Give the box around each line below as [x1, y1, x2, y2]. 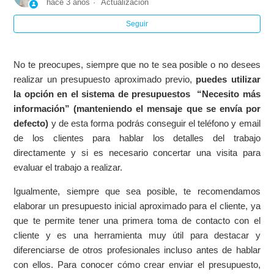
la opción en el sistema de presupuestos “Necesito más [13, 89, 261, 100]
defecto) [13, 118, 51, 129]
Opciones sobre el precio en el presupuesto [20, 21, 193, 31]
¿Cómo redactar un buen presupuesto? [20, 53, 177, 63]
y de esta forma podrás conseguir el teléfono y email [51, 118, 261, 129]
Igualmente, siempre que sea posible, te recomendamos [13, 186, 261, 197]
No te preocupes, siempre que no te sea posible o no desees [13, 59, 261, 70]
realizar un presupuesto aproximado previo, [13, 74, 196, 85]
